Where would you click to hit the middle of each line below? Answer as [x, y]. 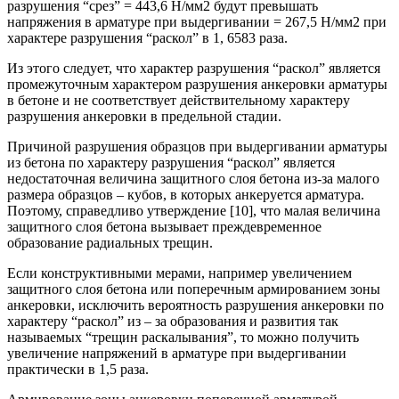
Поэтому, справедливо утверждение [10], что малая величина [194, 210]
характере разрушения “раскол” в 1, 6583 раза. [147, 37]
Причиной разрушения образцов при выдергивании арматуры [197, 146]
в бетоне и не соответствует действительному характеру [179, 100]
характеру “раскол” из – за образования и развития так [173, 321]
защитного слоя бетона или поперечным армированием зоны [194, 289]
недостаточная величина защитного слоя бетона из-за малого [193, 178]
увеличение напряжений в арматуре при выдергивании [177, 353]
